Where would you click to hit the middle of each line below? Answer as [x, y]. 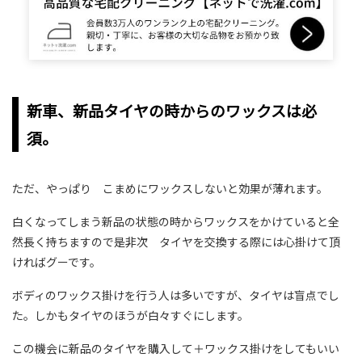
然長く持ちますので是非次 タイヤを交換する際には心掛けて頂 [176, 241]
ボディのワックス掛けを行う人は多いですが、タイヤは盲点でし [176, 295]
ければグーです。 [57, 261]
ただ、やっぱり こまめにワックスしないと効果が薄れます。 [170, 188]
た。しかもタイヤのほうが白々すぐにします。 [130, 315]
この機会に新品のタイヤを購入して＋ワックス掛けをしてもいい [176, 348]
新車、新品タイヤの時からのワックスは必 [172, 110]
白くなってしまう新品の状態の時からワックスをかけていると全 [176, 221]
